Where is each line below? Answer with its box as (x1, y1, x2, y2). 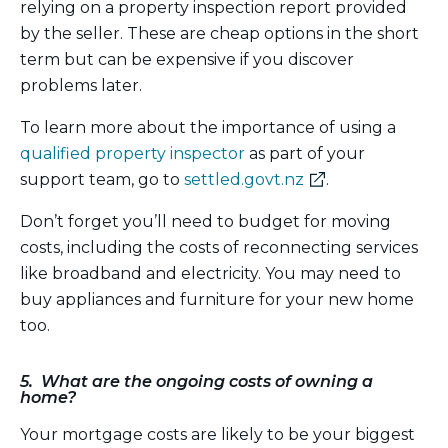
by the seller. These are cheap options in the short (20, 23, 419, 43)
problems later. (20, 75, 142, 95)
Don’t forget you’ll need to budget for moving (20, 211, 391, 231)
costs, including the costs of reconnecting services (20, 237, 418, 257)
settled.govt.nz (184, 169, 304, 189)
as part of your (245, 143, 365, 163)
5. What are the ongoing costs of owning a (20, 371, 373, 391)
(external (303, 168, 376, 188)
